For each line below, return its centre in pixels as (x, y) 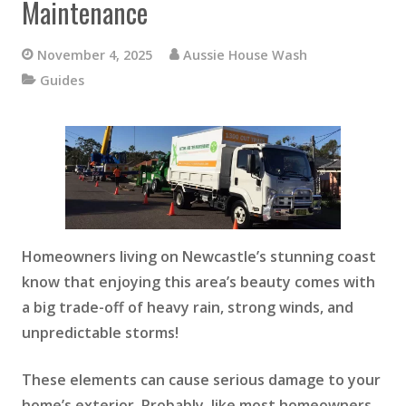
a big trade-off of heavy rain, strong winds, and (188, 307)
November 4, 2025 (94, 54)
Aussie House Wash (245, 54)
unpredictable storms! (100, 332)
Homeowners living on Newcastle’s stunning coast (199, 256)
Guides (62, 80)
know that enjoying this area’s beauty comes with (198, 281)
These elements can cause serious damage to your (201, 379)
